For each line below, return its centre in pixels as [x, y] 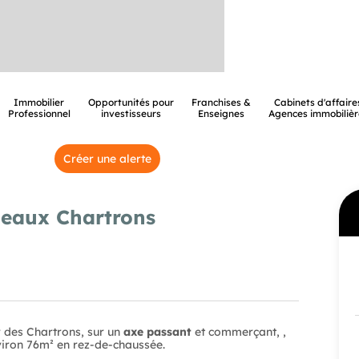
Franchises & [221, 102]
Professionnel [39, 113]
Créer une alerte [107, 159]
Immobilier [39, 102]
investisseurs [131, 113]
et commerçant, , [239, 332]
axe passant [157, 332]
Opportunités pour [131, 102]
